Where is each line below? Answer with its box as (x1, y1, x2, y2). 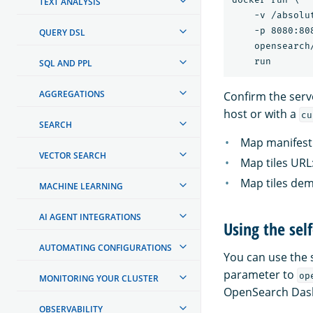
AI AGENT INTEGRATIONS (39, 210, 141, 223)
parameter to (224, 266, 297, 282)
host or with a (224, 105, 299, 122)
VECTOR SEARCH (39, 149, 106, 161)
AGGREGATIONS (39, 87, 105, 100)
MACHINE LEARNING (39, 180, 123, 192)
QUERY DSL (39, 26, 85, 38)
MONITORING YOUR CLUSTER (39, 272, 159, 284)
